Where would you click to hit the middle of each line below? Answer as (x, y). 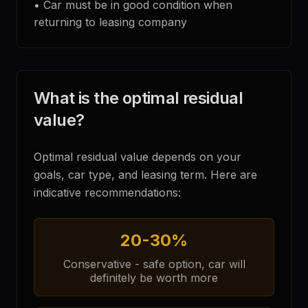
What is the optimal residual (139, 98)
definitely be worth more (154, 278)
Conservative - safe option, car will (154, 264)
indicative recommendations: (107, 192)
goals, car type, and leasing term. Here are (145, 175)
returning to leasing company (110, 22)
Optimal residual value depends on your (137, 157)
